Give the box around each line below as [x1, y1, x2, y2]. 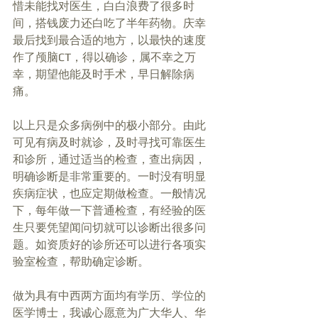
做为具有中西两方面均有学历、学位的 [13, 289, 206, 303]
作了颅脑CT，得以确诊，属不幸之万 [13, 50, 196, 65]
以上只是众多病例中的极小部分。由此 [13, 119, 206, 133]
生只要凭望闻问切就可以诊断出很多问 [13, 221, 206, 235]
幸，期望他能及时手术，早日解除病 [13, 67, 194, 82]
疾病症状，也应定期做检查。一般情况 [13, 187, 206, 201]
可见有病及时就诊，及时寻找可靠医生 [13, 136, 206, 150]
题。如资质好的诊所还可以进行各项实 [13, 238, 206, 252]
